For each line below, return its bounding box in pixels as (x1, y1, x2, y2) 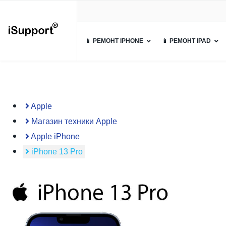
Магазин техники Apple (29, 117, 117, 126)
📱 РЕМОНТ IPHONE (85, 37, 144, 44)
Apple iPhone (29, 132, 80, 141)
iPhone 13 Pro (29, 147, 83, 156)
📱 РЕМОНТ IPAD (162, 37, 211, 44)
